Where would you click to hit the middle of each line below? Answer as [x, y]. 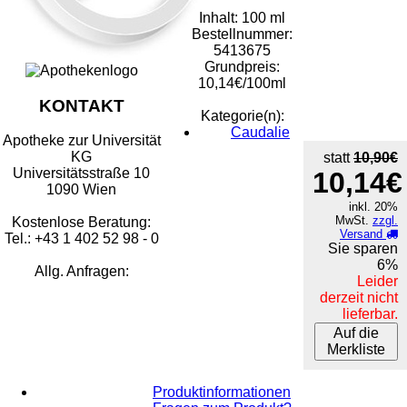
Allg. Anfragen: [81, 272]
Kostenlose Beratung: [82, 223]
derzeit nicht [359, 297]
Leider [377, 281]
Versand [363, 233]
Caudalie [261, 132]
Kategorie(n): [242, 115]
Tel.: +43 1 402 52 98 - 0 [81, 239]
